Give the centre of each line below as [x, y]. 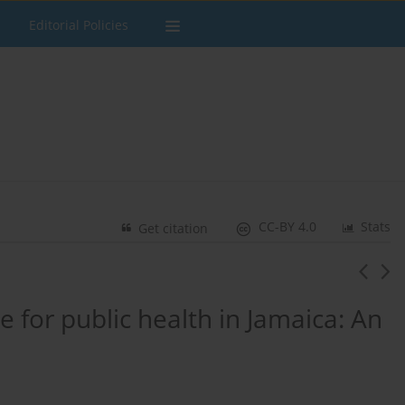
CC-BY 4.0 [288, 227]
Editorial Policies [79, 25]
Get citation [174, 229]
